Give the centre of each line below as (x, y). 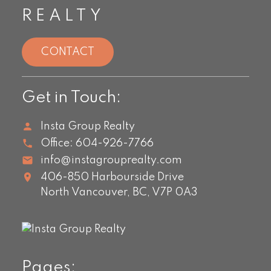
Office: (57, 144)
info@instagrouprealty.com (112, 161)
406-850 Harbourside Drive (113, 178)
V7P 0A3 (175, 193)
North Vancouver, (86, 193)
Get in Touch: (71, 97)
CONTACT (67, 52)
